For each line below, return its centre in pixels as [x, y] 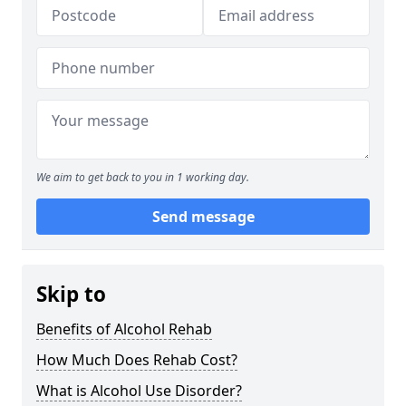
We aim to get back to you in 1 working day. [143, 178]
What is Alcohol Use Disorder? [139, 391]
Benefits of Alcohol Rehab [124, 329]
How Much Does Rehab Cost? [137, 360]
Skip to [71, 295]
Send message [203, 217]
